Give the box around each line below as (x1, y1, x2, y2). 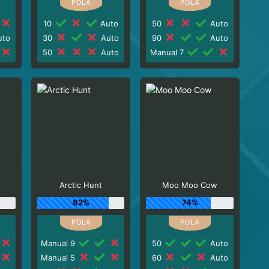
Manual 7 (150, 47, 186, 57)
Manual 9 (40, 238, 77, 248)
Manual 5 (40, 252, 77, 262)
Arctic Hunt (59, 180, 103, 190)
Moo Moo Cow (162, 180, 218, 190)
